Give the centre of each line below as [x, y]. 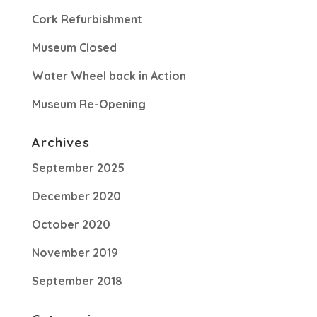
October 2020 [71, 224]
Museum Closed [74, 47]
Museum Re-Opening [88, 104]
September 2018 [77, 281]
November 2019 [75, 253]
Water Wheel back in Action [109, 76]
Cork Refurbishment [87, 19]
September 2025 [78, 168]
